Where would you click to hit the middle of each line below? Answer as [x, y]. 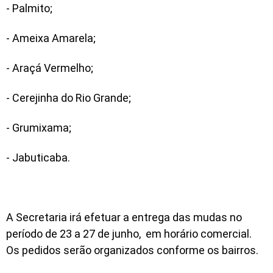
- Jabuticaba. [39, 158]
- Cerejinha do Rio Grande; [69, 98]
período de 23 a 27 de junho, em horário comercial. [129, 234]
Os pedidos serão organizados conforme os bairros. [133, 250]
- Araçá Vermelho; [50, 68]
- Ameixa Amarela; [51, 38]
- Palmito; [29, 9]
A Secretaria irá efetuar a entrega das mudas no [124, 218]
